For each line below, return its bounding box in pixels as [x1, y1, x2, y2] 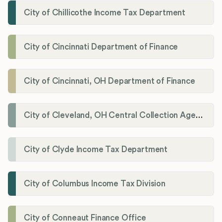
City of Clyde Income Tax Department [24, 145, 168, 154]
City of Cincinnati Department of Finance [24, 42, 178, 51]
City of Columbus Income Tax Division [24, 179, 166, 188]
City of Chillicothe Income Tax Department [24, 8, 186, 17]
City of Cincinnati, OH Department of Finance [24, 76, 195, 85]
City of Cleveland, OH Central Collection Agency [195, 111, 203, 119]
